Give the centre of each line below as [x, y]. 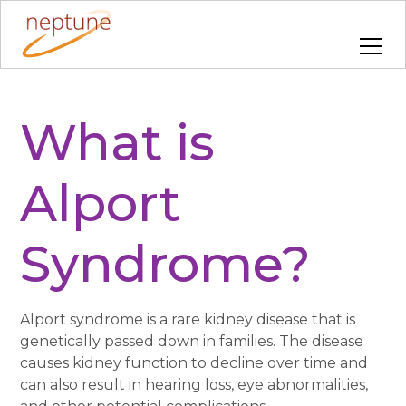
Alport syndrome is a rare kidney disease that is [188, 319]
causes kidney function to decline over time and [194, 363]
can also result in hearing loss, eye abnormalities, [194, 385]
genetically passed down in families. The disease [192, 341]
